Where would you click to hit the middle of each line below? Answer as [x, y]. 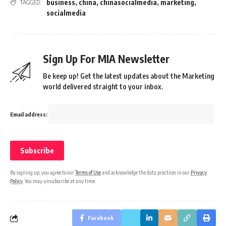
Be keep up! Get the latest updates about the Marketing [129, 76]
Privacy [199, 172]
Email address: [29, 114]
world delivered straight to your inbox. [103, 87]
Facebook [101, 218]
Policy [16, 181]
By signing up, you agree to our [43, 172]
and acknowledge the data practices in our [146, 172]
